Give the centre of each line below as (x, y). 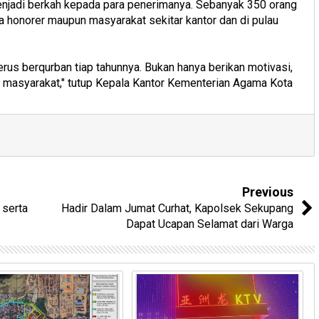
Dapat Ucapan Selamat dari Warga (210, 224)
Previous (268, 192)
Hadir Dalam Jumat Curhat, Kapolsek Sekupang (177, 208)
